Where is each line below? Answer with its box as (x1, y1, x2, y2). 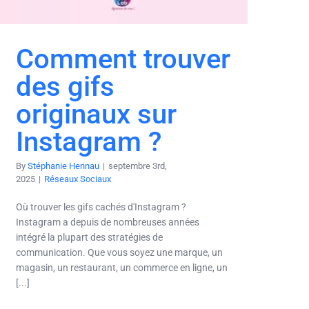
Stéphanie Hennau (28, 161, 99, 172)
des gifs (16, 70, 114, 103)
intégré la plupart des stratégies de (16, 232, 163, 243)
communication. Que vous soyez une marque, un (16, 247, 223, 259)
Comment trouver (16, 43, 230, 76)
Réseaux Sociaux (44, 174, 111, 185)
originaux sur (16, 98, 177, 131)
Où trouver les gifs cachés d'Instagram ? (16, 201, 186, 213)
